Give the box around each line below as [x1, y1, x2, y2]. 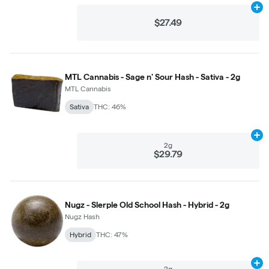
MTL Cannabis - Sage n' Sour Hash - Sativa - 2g [65, 71, 240, 82]
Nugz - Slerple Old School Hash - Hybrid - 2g [65, 199, 229, 210]
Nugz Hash [65, 212, 100, 220]
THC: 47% [96, 230, 128, 238]
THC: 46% [94, 102, 126, 110]
